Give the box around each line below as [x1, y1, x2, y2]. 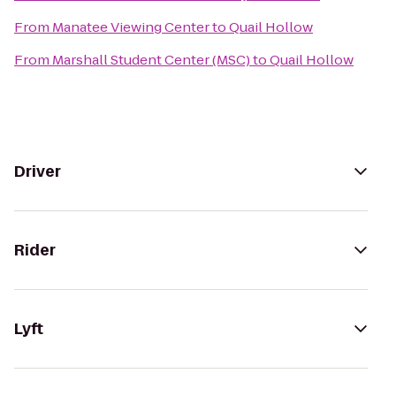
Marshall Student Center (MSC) [52, 50, 250, 69]
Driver [14, 161, 61, 182]
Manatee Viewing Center [52, 18, 209, 36]
